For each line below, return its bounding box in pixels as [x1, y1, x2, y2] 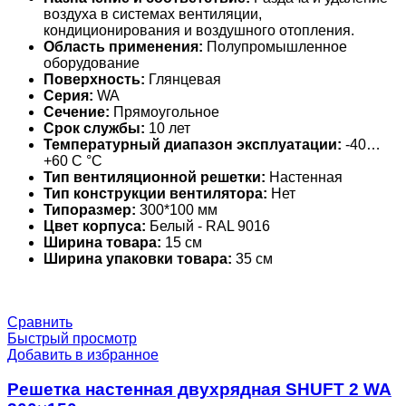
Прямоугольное [110, 103, 219, 120]
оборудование [43, 54, 140, 71]
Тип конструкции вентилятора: [43, 185, 267, 201]
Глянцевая [145, 71, 221, 87]
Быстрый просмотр [7, 330, 137, 346]
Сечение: [43, 103, 110, 120]
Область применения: [43, 38, 203, 54]
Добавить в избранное [7, 346, 159, 362]
